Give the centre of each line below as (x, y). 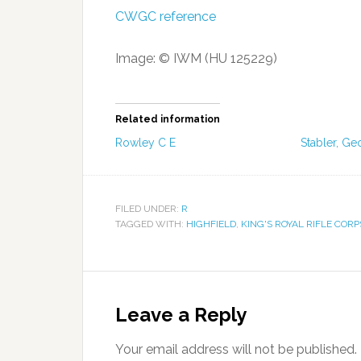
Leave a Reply (181, 315)
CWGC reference (166, 17)
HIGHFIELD (211, 224)
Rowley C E (145, 143)
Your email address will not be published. (236, 349)
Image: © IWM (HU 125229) (196, 58)
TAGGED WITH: (151, 224)
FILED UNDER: (148, 209)
